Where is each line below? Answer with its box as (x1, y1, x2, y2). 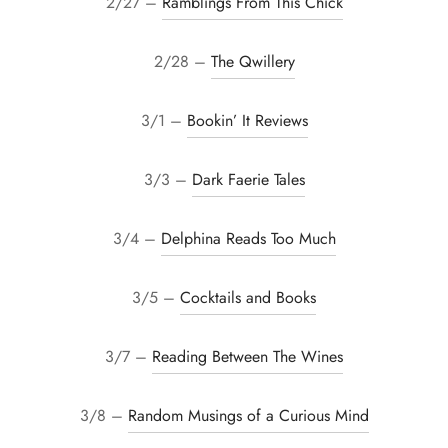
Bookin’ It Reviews (186, 108, 308, 132)
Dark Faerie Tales (191, 167, 305, 191)
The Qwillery (210, 49, 295, 73)
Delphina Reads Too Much (160, 226, 336, 250)
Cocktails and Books (180, 285, 316, 309)
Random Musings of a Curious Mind (127, 403, 369, 427)
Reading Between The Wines (152, 344, 343, 368)
